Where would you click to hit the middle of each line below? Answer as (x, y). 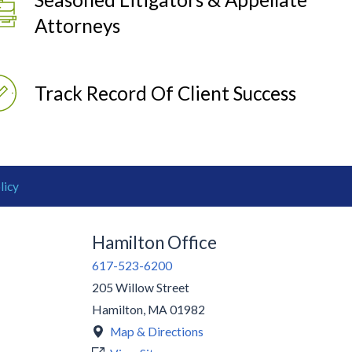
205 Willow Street (140, 287)
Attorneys (77, 25)
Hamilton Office (154, 242)
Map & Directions (157, 331)
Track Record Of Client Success (165, 93)
